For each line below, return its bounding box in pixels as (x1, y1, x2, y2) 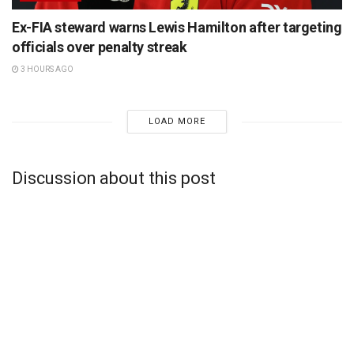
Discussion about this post (12, 168, 216, 188)
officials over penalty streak (12, 39, 187, 56)
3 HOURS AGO (19, 65, 73, 74)
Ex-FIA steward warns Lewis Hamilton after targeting (12, 19, 342, 36)
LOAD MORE (148, 116, 205, 127)
